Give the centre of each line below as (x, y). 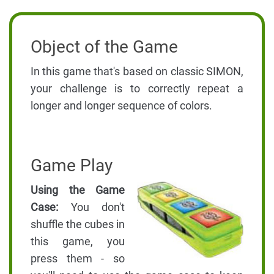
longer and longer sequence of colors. (121, 106)
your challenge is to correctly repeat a (137, 89)
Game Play (72, 166)
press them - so (78, 259)
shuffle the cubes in (78, 224)
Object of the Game (104, 47)
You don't (91, 207)
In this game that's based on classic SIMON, (137, 72)
